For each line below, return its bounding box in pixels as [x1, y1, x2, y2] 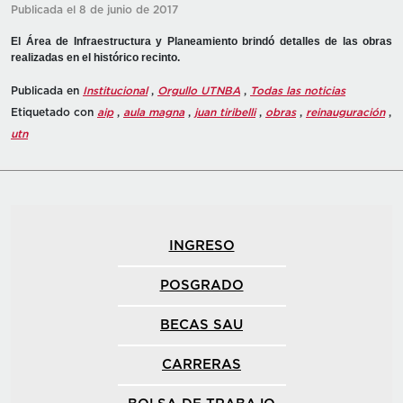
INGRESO [168, 238, 235, 253]
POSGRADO [159, 278, 244, 292]
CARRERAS [162, 357, 241, 372]
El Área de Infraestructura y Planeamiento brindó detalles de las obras [11, 34, 392, 48]
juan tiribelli [194, 106, 255, 118]
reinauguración [306, 106, 385, 118]
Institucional [83, 85, 148, 96]
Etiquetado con [11, 106, 97, 118]
